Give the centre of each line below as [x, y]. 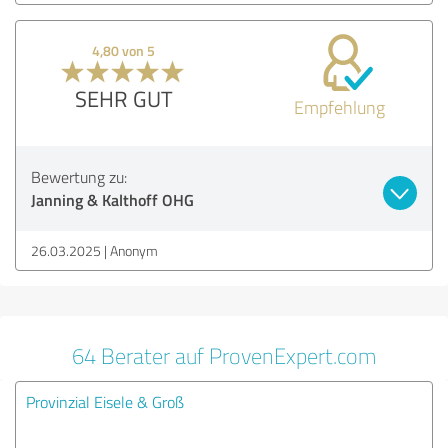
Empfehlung [339, 106]
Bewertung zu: [79, 176]
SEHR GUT [123, 98]
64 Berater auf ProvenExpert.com [224, 355]
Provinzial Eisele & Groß [105, 401]
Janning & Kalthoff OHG [112, 199]
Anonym [134, 250]
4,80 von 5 [124, 50]
